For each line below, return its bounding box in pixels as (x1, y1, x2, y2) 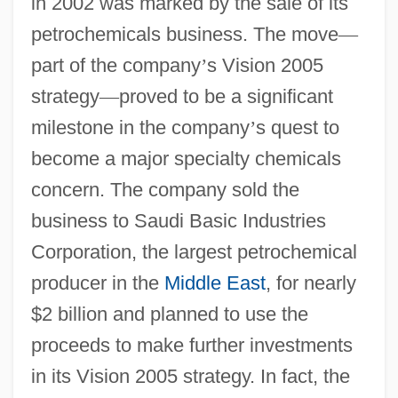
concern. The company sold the (30, 178, 299, 201)
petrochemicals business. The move (30, 22, 338, 45)
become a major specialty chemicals (30, 147, 341, 170)
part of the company (30, 53, 201, 76)
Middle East (163, 271, 266, 294)
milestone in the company (30, 115, 250, 139)
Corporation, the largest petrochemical (30, 240, 357, 263)
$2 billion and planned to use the (30, 302, 308, 325)
